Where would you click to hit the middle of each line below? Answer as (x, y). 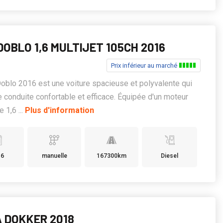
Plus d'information (60, 110)
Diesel (170, 156)
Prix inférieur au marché (145, 65)
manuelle (54, 156)
